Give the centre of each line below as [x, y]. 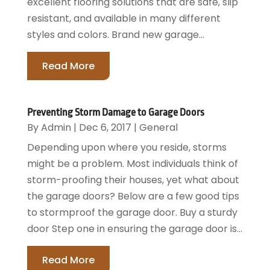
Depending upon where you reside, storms [127, 147]
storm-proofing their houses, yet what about [133, 180]
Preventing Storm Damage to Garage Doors [115, 112]
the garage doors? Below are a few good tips [133, 196]
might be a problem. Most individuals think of [132, 163]
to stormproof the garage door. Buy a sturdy [132, 212]
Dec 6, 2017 [105, 127]
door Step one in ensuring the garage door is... [134, 228]
